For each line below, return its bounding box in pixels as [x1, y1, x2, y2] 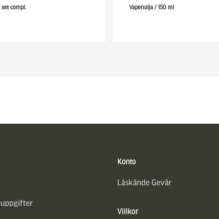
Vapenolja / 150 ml [129, 4, 174, 11]
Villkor [117, 208, 138, 217]
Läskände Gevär [117, 179, 172, 188]
